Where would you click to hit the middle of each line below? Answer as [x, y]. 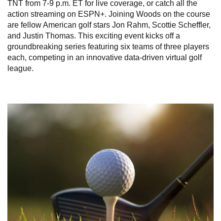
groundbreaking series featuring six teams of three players [108, 46]
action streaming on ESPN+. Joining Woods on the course [109, 14]
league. [20, 68]
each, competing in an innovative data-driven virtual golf [105, 57]
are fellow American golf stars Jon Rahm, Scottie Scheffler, [109, 25]
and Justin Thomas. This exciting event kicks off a [94, 36]
